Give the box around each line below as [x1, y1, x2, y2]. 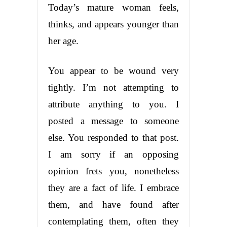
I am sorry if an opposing [48, 148, 179, 160]
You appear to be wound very [48, 65, 179, 76]
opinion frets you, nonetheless [48, 165, 179, 176]
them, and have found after [48, 199, 179, 210]
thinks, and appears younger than [48, 18, 179, 29]
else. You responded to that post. [48, 132, 179, 143]
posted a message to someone [48, 115, 179, 126]
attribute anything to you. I [48, 98, 179, 109]
